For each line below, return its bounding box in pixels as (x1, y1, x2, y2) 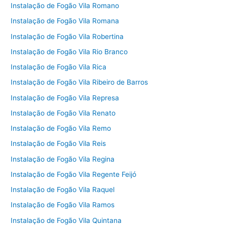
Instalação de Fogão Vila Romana (11, 17, 120, 25)
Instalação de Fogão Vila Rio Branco (11, 47, 128, 56)
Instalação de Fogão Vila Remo (11, 124, 111, 133)
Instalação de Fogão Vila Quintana (11, 216, 122, 224)
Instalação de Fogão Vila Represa (11, 93, 120, 102)
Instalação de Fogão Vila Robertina (11, 32, 124, 41)
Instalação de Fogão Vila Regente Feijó (11, 170, 137, 178)
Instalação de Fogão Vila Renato (11, 108, 116, 117)
